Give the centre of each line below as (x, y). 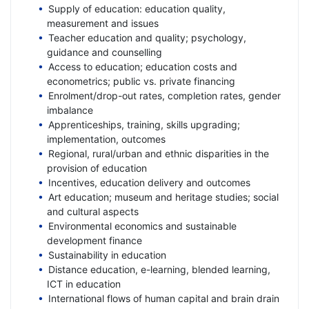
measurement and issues (103, 23)
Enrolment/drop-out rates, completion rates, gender (164, 95)
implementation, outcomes (106, 139)
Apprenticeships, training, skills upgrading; (144, 124)
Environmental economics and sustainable (142, 226)
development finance (94, 240)
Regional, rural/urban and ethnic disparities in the (158, 153)
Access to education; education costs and (142, 66)
